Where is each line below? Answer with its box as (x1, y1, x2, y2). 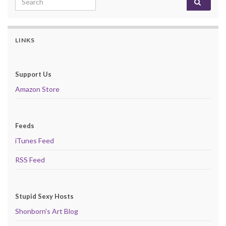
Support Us (15, 70, 51, 78)
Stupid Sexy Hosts (15, 192, 74, 200)
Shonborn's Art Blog (15, 206, 78, 215)
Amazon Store (15, 84, 60, 93)
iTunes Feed (15, 136, 54, 145)
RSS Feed (15, 155, 45, 164)
